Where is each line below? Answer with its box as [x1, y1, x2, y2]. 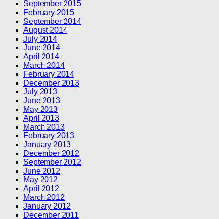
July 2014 [23, 35, 57, 44]
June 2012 [23, 167, 60, 175]
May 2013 [23, 105, 58, 114]
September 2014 [23, 17, 81, 26]
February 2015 [23, 8, 74, 17]
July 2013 [23, 88, 57, 96]
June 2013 [23, 96, 60, 105]
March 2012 [23, 193, 65, 202]
